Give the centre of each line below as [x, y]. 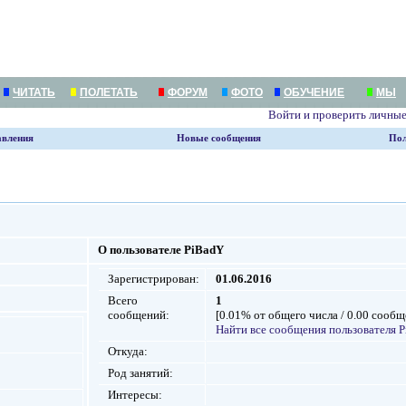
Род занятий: [142, 373]
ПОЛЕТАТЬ [109, 92]
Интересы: [135, 395]
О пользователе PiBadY [161, 250]
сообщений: [140, 315]
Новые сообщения [219, 138]
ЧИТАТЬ [34, 92]
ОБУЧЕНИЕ [314, 92]
